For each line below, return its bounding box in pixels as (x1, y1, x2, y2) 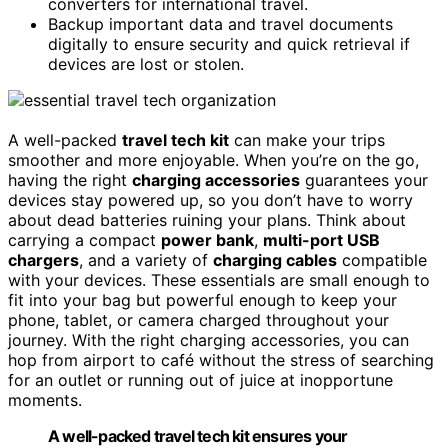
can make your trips (229, 129, 385, 150)
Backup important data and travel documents (48, 13, 393, 34)
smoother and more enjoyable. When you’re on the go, (8, 149, 419, 170)
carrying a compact (8, 229, 161, 250)
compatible (337, 249, 427, 270)
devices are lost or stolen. (48, 53, 244, 74)
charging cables (213, 249, 337, 270)
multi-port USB (263, 229, 380, 250)
